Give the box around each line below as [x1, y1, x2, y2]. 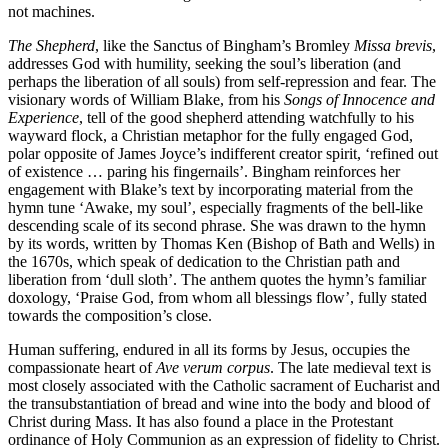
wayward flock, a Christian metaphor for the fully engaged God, [8, 127, 413, 145]
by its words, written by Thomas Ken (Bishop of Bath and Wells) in [8, 235, 435, 253]
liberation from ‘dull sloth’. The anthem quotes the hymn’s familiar [8, 271, 426, 289]
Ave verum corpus [156, 359, 270, 377]
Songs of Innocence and [284, 91, 435, 109]
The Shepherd [8, 37, 95, 55]
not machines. [8, 3, 95, 21]
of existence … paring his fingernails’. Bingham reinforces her [8, 163, 400, 181]
